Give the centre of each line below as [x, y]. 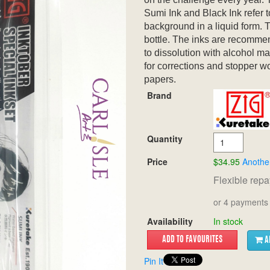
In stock [228, 221]
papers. [160, 79]
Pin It [154, 261]
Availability [170, 221]
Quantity [166, 138]
